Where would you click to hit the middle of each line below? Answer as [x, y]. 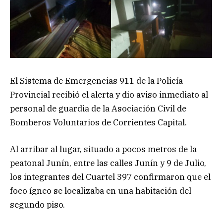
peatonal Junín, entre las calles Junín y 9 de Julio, [108, 163]
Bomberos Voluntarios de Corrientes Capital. [98, 122]
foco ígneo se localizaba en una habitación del [101, 191]
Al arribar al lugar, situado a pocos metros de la [103, 149]
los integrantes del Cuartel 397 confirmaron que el [110, 177]
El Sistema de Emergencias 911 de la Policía [96, 81]
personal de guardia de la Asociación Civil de [98, 108]
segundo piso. [37, 204]
